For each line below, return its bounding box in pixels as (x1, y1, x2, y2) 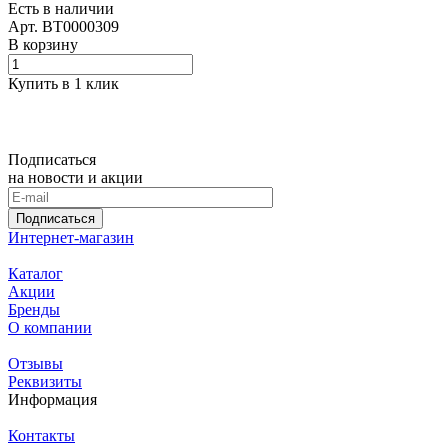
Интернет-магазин (8, 229, 134, 247)
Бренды (8, 301, 60, 319)
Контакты (8, 427, 75, 445)
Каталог (8, 265, 63, 283)
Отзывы (8, 355, 63, 373)
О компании (8, 319, 92, 337)
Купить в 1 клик (8, 75, 119, 93)
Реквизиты (8, 373, 82, 391)
